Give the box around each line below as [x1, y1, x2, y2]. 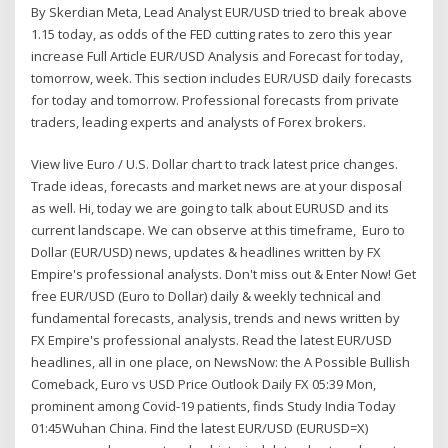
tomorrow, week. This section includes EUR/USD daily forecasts [31, 68, 413, 87]
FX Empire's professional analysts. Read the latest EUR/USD [31, 331, 393, 350]
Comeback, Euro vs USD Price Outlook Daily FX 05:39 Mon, [31, 375, 377, 394]
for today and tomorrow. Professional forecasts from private [31, 90, 400, 109]
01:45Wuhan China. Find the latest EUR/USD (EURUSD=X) [31, 419, 369, 438]
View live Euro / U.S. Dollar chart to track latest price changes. [31, 155, 399, 174]
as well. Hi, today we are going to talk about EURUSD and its [31, 199, 390, 218]
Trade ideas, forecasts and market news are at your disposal [31, 177, 403, 196]
